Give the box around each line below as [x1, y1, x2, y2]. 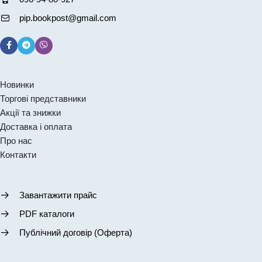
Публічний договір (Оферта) [19, 227, 132, 237]
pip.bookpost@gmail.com [19, 12, 116, 23]
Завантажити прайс [19, 189, 97, 200]
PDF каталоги [19, 208, 74, 219]
